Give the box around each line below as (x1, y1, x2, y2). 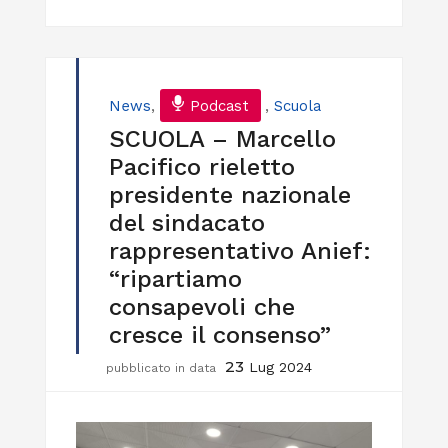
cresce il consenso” (109, 320, 331, 349)
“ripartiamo (109, 264, 242, 293)
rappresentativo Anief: (109, 236, 371, 265)
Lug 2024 (249, 358, 312, 375)
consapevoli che (109, 292, 295, 321)
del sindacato (109, 208, 265, 237)
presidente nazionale (109, 180, 351, 209)
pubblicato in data (106, 360, 220, 375)
